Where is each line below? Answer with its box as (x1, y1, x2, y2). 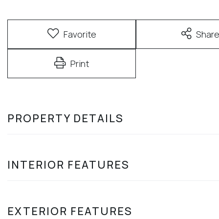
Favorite (63, 28, 96, 40)
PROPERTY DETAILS (7, 110, 124, 126)
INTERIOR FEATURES (7, 157, 130, 172)
